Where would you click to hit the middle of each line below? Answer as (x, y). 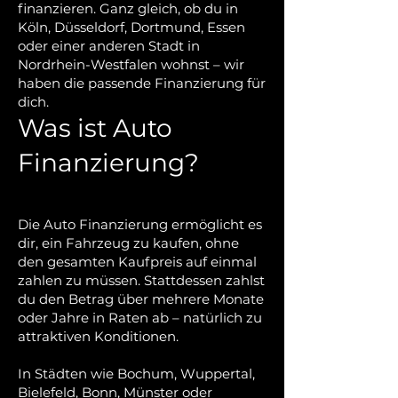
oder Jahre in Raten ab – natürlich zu (140, 318)
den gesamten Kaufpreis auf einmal (137, 262)
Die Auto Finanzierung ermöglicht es (140, 225)
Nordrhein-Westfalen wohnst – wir (131, 65)
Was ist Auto (95, 128)
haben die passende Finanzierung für (142, 84)
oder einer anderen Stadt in (109, 46)
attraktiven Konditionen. (98, 337)
